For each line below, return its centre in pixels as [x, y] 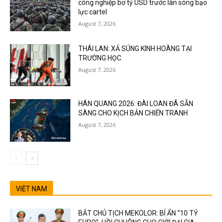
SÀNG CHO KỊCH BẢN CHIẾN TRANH [133, 113]
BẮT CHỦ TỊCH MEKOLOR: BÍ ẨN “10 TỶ [138, 213]
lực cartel [93, 12]
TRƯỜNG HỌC [100, 58]
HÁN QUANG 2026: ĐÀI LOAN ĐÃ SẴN [136, 104]
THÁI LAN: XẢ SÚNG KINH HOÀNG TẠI [135, 48]
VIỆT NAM [31, 189]
